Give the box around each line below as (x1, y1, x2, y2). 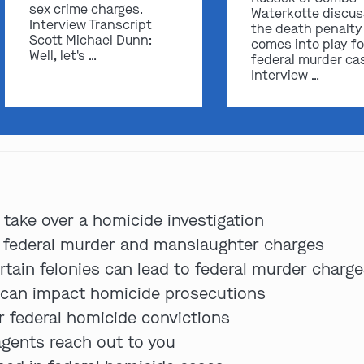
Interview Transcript (28, 16, 152, 34)
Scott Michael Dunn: (28, 32, 152, 50)
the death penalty (251, 20, 362, 38)
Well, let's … (28, 47, 97, 65)
